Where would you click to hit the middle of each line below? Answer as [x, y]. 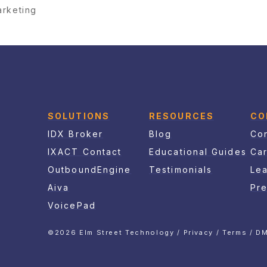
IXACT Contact [85, 151]
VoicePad [72, 205]
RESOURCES [181, 116]
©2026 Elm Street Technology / [116, 232]
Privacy [198, 232]
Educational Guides [198, 151]
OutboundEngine [90, 169]
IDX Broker [75, 133]
